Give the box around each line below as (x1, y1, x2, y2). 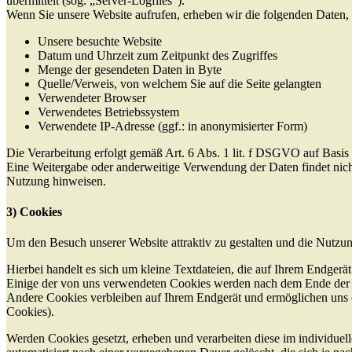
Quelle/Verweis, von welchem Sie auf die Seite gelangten (38, 76, 321, 90)
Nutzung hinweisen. (6, 174, 106, 188)
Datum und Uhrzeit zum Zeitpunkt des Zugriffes (38, 48, 277, 62)
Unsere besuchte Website (38, 34, 162, 48)
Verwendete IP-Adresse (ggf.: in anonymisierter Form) (38, 119, 307, 133)
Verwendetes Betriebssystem (38, 104, 179, 119)
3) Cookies (6, 205, 62, 219)
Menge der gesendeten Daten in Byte (38, 62, 222, 76)
